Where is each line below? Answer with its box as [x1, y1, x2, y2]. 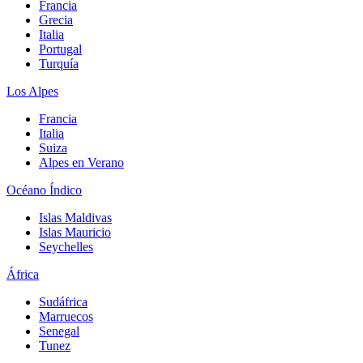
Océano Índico [6, 182, 82, 197]
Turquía [39, 56, 79, 70]
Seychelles [39, 239, 93, 254]
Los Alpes [6, 83, 58, 98]
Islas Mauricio [39, 224, 111, 239]
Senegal [39, 323, 79, 338]
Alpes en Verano [39, 155, 124, 169]
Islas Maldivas [39, 210, 112, 224]
